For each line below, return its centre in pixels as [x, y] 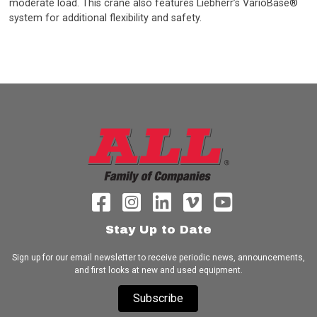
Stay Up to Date [158, 229]
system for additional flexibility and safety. [106, 18]
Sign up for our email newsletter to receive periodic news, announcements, [158, 257]
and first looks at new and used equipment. [158, 270]
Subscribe [158, 298]
